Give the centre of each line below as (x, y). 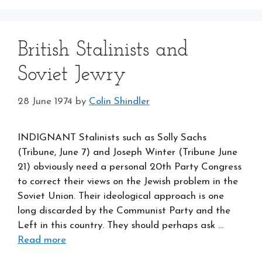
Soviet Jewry (72, 75)
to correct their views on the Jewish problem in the (128, 181)
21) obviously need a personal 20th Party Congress (130, 167)
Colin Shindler (119, 101)
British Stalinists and (103, 51)
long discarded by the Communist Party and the (124, 211)
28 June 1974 (45, 101)
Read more (42, 240)
